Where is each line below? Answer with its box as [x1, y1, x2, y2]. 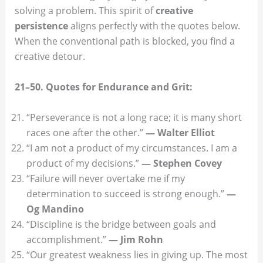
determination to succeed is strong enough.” [26, 187, 227, 200]
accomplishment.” [26, 232, 109, 246]
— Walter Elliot [145, 126, 215, 139]
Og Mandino [26, 202, 84, 215]
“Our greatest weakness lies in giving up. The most [26, 248, 248, 261]
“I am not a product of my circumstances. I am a [26, 141, 237, 154]
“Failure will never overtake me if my [26, 171, 185, 185]
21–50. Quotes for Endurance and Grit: [14, 80, 193, 94]
